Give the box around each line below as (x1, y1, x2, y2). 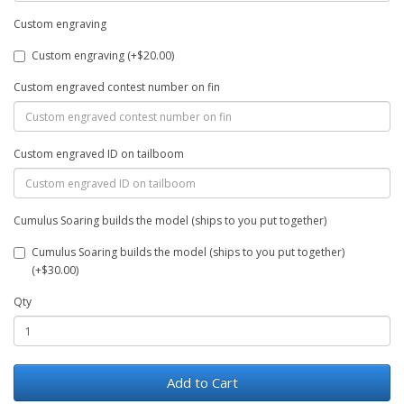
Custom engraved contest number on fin (14, 79, 220, 95)
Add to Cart (166, 373, 238, 391)
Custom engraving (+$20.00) (32, 48, 174, 63)
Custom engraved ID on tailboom (14, 146, 184, 161)
